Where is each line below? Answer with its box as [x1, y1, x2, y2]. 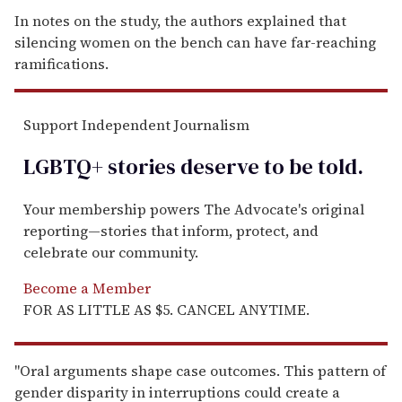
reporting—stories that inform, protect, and [23, 220, 319, 240]
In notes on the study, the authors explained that [14, 10, 346, 31]
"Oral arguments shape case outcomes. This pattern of [14, 360, 386, 380]
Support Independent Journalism [23, 114, 249, 135]
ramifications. [14, 53, 109, 74]
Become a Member [23, 277, 151, 298]
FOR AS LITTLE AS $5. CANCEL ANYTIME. [23, 299, 310, 319]
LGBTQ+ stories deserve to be [23, 151, 313, 181]
